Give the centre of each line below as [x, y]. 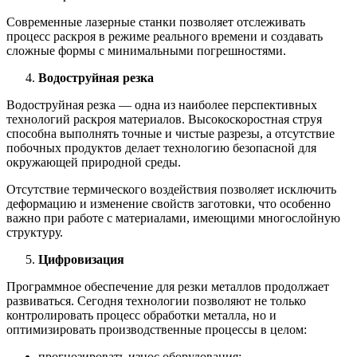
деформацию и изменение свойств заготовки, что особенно [169, 203]
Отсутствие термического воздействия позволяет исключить [171, 189]
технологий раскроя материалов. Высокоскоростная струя [164, 119]
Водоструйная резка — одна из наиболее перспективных [162, 104]
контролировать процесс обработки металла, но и [141, 315]
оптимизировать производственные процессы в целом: [157, 329]
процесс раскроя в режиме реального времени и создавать [165, 36]
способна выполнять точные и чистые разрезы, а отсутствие [171, 133]
